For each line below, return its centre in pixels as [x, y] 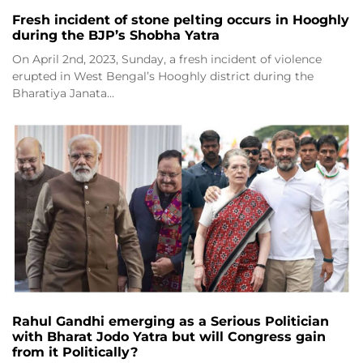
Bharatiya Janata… [63, 93]
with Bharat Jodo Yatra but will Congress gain [169, 336]
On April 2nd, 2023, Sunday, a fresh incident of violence [167, 59]
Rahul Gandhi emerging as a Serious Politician [171, 321]
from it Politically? [75, 352]
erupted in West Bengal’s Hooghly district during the [163, 76]
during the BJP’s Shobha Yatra [116, 35]
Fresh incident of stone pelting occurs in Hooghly [181, 19]
